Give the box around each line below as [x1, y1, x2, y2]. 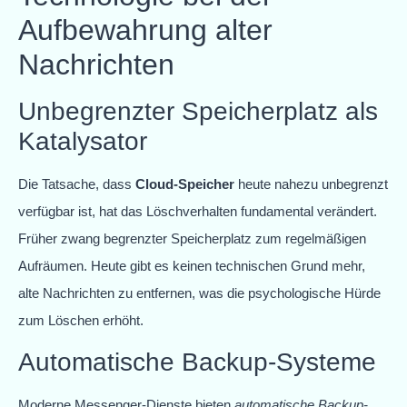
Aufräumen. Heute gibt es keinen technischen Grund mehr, [18, 257, 365, 273]
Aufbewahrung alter [18, 13, 273, 46]
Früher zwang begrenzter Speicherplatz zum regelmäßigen [18, 230, 366, 246]
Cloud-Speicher [135, 175, 234, 192]
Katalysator [18, 126, 147, 155]
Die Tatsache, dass [18, 175, 135, 192]
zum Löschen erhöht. [18, 312, 144, 328]
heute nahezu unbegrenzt [234, 175, 388, 192]
